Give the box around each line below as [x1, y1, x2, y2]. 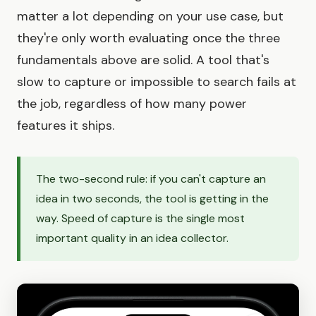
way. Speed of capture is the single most [36, 210, 245, 226]
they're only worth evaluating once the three [17, 29, 280, 47]
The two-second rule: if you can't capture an [36, 171, 266, 186]
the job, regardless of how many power [17, 95, 247, 112]
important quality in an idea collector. [36, 230, 229, 245]
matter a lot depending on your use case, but [17, 7, 284, 25]
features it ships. [17, 116, 114, 134]
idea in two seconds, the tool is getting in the [36, 190, 269, 206]
